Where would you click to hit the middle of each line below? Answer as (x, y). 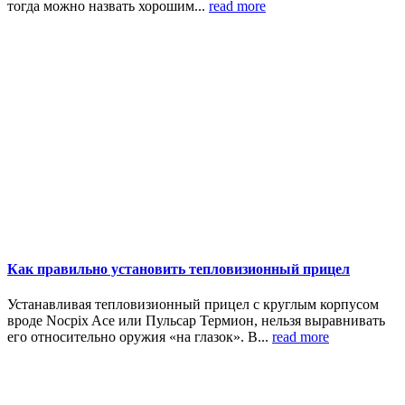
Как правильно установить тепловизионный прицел (179, 268)
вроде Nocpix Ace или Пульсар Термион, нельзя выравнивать (196, 320)
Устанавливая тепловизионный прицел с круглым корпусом (193, 304)
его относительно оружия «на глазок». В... (140, 336)
